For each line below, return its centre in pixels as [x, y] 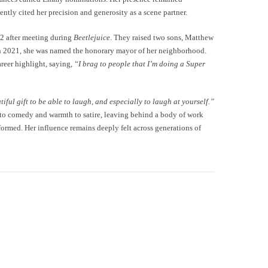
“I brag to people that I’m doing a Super [140, 63]
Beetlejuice [92, 37]
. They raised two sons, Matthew [162, 37]
